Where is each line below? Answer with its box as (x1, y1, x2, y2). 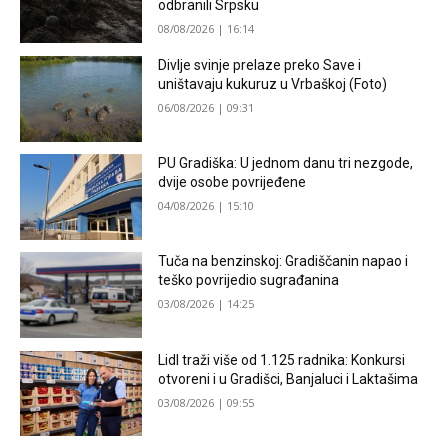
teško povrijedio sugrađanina (158, 272, 340, 289)
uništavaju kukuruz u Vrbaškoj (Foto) (158, 75, 388, 92)
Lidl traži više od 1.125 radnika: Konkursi (158, 351, 406, 368)
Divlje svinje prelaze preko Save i (158, 56, 362, 73)
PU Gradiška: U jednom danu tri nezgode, (158, 155, 414, 172)
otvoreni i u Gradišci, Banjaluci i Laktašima (158, 370, 419, 387)
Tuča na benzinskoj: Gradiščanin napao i (158, 253, 409, 270)
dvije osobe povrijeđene (158, 174, 307, 191)
